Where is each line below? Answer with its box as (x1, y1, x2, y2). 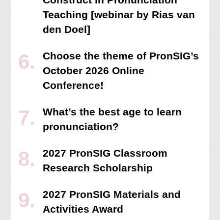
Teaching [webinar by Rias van (43, 9, 195, 21)
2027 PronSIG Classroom (43, 147, 168, 159)
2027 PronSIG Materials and (43, 189, 181, 200)
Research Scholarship (43, 162, 153, 174)
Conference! (43, 80, 104, 91)
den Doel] (43, 24, 91, 35)
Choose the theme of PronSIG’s (43, 50, 199, 62)
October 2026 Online (43, 65, 145, 77)
